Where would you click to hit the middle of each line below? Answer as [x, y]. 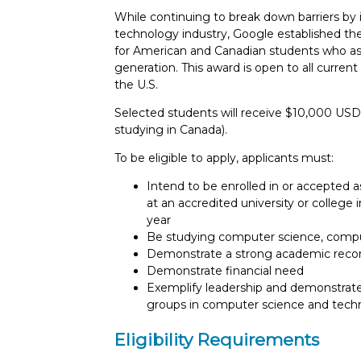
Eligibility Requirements [217, 340]
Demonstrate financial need [225, 270]
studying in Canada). [171, 129]
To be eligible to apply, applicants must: [224, 158]
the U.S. [136, 84]
